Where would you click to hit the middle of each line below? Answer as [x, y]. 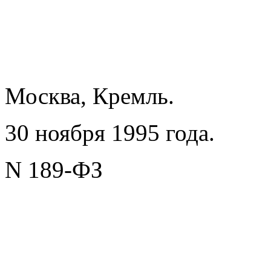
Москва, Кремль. [90, 96]
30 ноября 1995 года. [110, 133]
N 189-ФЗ [54, 170]
